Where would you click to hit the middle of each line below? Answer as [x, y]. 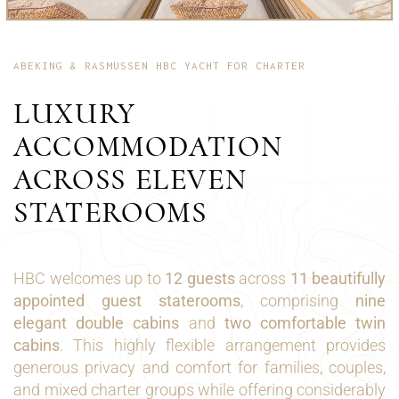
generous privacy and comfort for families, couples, [199, 368]
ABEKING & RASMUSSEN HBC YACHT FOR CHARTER [159, 66]
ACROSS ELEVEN [130, 180]
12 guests [200, 279]
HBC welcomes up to [89, 279]
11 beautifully [338, 279]
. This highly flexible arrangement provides [223, 346]
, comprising [298, 301]
